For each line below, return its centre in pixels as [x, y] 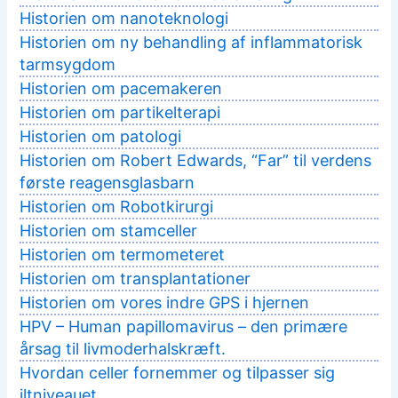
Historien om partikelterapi [120, 113]
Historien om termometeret [123, 255]
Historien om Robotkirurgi [117, 207]
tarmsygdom [68, 65]
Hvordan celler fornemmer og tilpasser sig [178, 373]
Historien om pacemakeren [121, 89]
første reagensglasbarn [107, 183]
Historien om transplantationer [135, 279]
